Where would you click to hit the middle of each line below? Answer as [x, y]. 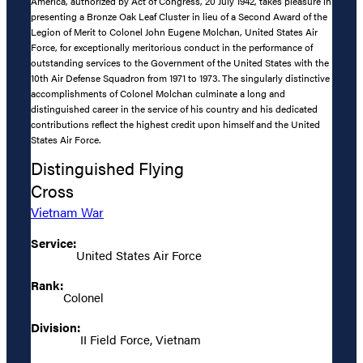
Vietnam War [67, 212]
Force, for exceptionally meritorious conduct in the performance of [172, 47]
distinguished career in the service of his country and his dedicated [174, 109]
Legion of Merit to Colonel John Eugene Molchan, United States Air [174, 32]
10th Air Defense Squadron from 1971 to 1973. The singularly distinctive [180, 78]
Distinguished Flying [107, 169]
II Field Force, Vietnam [141, 340]
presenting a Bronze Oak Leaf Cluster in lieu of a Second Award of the [179, 17]
